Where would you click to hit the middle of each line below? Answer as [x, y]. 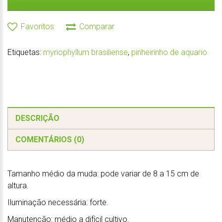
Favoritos [37, 26]
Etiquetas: [25, 52]
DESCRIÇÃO [37, 118]
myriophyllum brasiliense [85, 52]
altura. [18, 185]
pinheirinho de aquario [169, 52]
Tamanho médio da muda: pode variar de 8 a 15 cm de [103, 173]
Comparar [97, 26]
